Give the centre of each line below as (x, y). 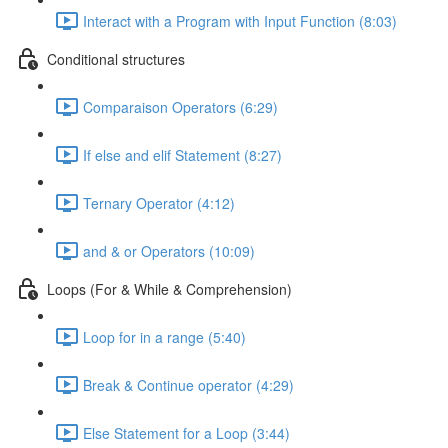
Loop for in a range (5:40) (164, 336)
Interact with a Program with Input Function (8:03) (240, 20)
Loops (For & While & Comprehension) (169, 288)
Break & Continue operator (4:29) (188, 384)
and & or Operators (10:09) (169, 250)
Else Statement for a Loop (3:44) (186, 432)
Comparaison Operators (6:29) (180, 106)
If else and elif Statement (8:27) (182, 154)
